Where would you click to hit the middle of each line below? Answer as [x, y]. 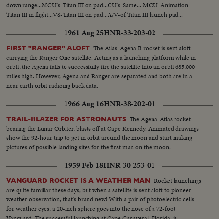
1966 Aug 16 [84, 103]
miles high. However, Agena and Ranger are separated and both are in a [99, 76]
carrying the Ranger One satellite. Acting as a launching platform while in [101, 57]
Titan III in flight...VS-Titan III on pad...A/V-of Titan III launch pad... [95, 14]
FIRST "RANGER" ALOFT [48, 48]
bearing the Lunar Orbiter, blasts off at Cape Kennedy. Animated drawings [103, 128]
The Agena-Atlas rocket [160, 119]
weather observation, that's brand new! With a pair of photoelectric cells [100, 199]
